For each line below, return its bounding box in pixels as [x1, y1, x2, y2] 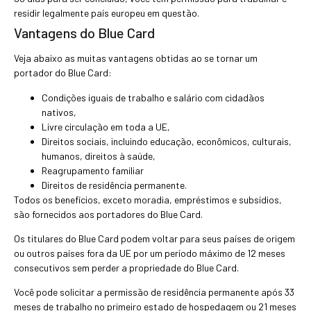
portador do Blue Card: [14, 67, 112, 79]
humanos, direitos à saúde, [42, 149, 155, 162]
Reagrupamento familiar [42, 164, 144, 176]
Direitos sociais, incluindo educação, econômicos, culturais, [42, 135, 292, 147]
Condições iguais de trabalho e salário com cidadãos [42, 91, 264, 103]
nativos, [42, 106, 76, 118]
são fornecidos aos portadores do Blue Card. [14, 208, 203, 220]
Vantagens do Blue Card [14, 24, 155, 42]
